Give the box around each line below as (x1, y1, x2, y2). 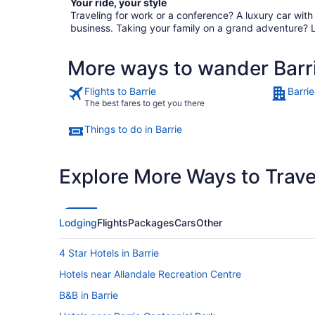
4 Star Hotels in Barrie (59, 247, 159, 259)
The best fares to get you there (84, 98, 205, 108)
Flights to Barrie (84, 85, 156, 97)
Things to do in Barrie (84, 123, 182, 135)
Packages (128, 217, 174, 229)
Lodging (59, 217, 97, 229)
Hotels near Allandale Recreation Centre (59, 268, 241, 280)
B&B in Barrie (59, 289, 118, 301)
